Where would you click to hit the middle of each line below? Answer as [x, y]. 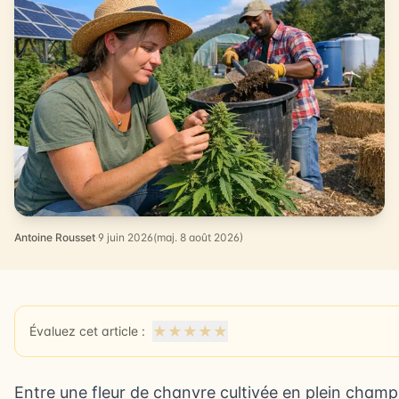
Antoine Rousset [55, 237]
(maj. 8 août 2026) [198, 237]
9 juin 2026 [126, 237]
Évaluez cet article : [87, 330]
